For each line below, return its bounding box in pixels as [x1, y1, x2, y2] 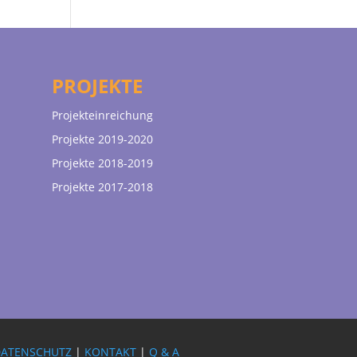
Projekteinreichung [51, 107, 153, 123]
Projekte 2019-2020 [51, 131, 153, 147]
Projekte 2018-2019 [51, 155, 153, 171]
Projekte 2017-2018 [51, 178, 153, 194]
